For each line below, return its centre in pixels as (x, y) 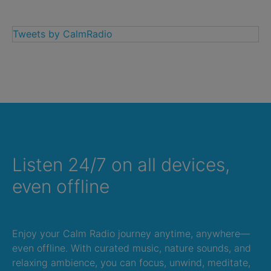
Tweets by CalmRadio (63, 34)
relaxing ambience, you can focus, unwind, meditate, (131, 263)
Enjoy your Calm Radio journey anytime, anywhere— (131, 234)
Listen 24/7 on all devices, (121, 165)
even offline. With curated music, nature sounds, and (132, 248)
